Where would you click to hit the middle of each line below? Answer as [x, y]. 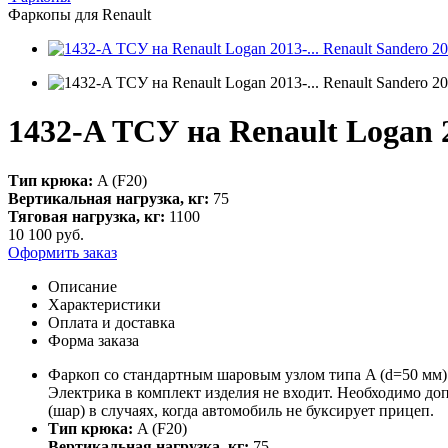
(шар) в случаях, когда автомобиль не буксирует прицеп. [241, 410]
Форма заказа [93, 340]
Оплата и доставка [111, 322]
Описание [82, 286]
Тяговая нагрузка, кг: [86, 216]
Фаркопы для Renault [79, 14]
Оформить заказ [62, 252]
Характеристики [104, 304]
